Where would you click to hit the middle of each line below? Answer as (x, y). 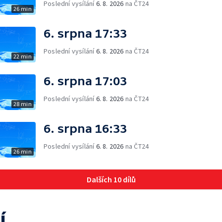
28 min (22, 104)
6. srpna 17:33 (85, 33)
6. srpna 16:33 (85, 129)
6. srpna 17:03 (85, 81)
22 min (22, 56)
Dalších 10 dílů (111, 179)
